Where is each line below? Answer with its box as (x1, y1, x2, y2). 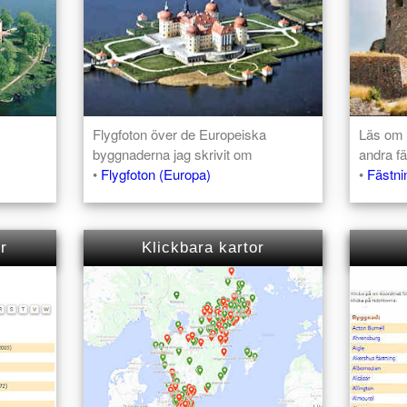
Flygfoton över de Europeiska (93, 124, 267, 144)
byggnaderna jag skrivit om (93, 144, 253, 164)
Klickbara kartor (142, 238, 265, 256)
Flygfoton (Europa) (101, 164, 212, 184)
